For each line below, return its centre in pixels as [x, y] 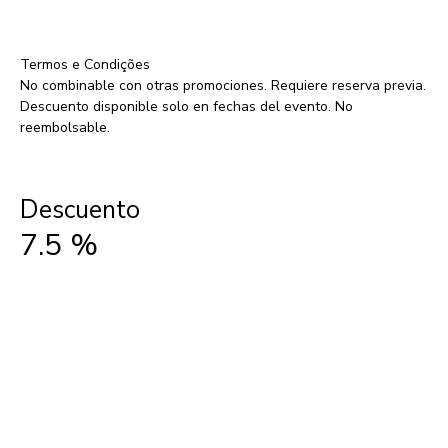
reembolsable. [65, 127]
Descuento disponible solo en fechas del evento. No [186, 106]
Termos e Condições [85, 64]
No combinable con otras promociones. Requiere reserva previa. [223, 85]
